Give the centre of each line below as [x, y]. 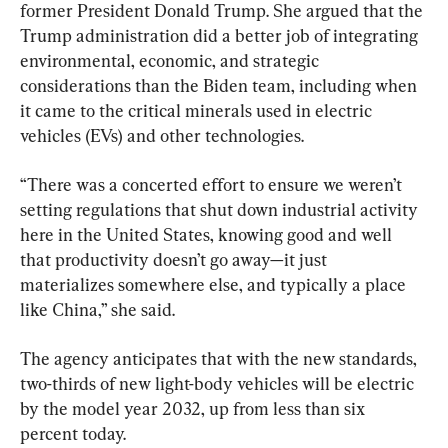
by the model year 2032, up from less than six [194, 408]
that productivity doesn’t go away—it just [175, 259]
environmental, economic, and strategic [171, 60]
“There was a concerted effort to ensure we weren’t [213, 184]
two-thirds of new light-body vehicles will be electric [219, 383]
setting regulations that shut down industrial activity [221, 209]
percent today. [73, 433]
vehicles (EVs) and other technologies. [162, 135]
